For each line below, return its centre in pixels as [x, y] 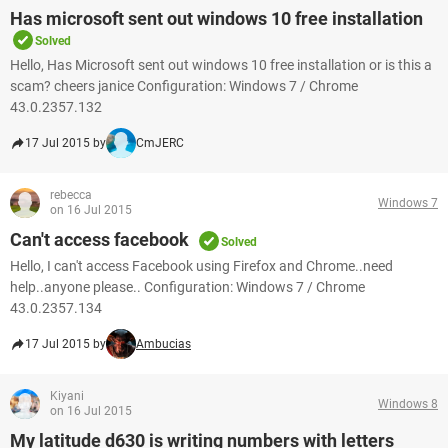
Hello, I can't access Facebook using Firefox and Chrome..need [201, 266]
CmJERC [160, 143]
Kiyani [67, 396]
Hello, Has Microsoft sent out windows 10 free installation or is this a [221, 65]
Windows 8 [408, 403]
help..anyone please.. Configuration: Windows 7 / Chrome [187, 287]
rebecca [71, 195]
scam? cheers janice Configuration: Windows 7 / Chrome [184, 86]
